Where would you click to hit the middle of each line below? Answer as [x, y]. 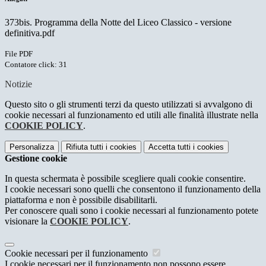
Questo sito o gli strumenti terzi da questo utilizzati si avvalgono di [129, 104]
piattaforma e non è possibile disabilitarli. [81, 199]
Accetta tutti [170, 147]
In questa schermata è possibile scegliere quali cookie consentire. [125, 178]
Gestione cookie [36, 158]
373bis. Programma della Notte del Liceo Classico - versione [118, 22]
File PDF [19, 53]
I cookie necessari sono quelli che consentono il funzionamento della [133, 189]
